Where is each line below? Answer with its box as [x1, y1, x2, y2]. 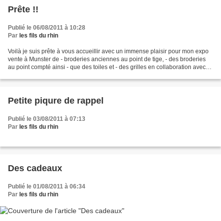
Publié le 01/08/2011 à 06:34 [8, 183, 85, 190]
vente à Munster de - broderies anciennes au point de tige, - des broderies [8, 56, 206, 63]
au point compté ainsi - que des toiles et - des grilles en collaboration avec [8, 64, 206, 71]
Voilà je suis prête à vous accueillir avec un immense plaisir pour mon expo [8, 48, 209, 55]
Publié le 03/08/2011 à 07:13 [8, 115, 85, 123]
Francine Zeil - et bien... [8, 72, 71, 79]
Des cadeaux [8, 163, 62, 174]
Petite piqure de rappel [8, 96, 104, 106]
